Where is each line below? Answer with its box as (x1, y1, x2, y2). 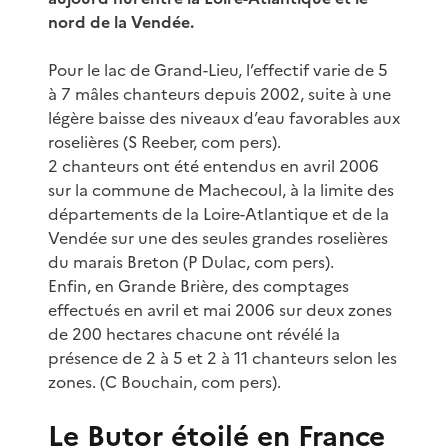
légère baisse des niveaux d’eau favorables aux (48, 105, 400, 130)
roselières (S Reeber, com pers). (48, 129, 281, 154)
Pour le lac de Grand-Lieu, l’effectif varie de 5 (48, 57, 388, 82)
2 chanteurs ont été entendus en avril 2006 (48, 153, 379, 178)
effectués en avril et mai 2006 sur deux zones (48, 297, 392, 322)
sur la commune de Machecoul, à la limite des (48, 177, 394, 202)
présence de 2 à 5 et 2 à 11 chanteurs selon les (48, 345, 397, 370)
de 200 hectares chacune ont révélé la (48, 321, 340, 346)
